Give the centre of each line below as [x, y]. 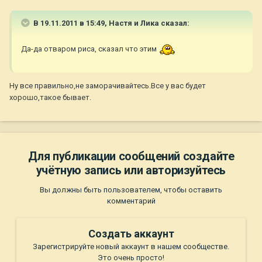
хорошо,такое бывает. [50, 97]
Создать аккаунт [131, 234]
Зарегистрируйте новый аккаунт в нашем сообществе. [131, 247]
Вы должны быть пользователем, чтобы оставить [131, 190]
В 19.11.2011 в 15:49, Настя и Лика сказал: [111, 23]
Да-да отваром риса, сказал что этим [90, 49]
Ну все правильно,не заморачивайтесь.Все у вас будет [108, 85]
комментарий [131, 201]
